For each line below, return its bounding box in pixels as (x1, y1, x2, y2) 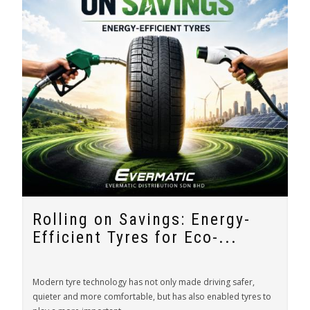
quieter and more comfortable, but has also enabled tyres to (33, 291, 271, 302)
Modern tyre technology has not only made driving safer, (33, 276, 255, 288)
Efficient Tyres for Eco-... (33, 228, 237, 247)
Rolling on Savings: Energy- (33, 210, 250, 229)
